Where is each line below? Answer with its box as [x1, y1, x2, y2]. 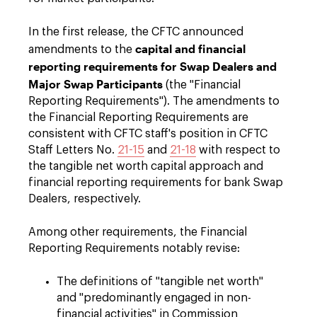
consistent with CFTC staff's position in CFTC [28, 128, 267, 139]
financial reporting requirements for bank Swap [28, 177, 283, 188]
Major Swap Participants [28, 77, 163, 91]
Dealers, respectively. [28, 193, 141, 204]
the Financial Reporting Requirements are [28, 112, 248, 123]
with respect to [196, 144, 280, 156]
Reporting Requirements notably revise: [28, 243, 240, 254]
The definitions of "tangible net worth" [57, 276, 263, 287]
